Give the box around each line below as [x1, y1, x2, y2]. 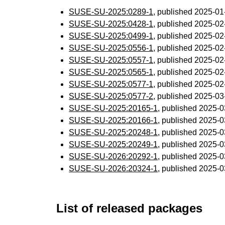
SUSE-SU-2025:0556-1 [69, 44, 154, 52]
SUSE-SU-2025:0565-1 [69, 68, 154, 76]
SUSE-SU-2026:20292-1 [69, 152, 158, 161]
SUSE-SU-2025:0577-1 [69, 80, 154, 88]
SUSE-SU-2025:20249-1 [69, 140, 158, 149]
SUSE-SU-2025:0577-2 [69, 92, 154, 100]
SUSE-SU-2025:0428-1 [69, 20, 154, 28]
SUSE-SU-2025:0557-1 [69, 56, 154, 64]
